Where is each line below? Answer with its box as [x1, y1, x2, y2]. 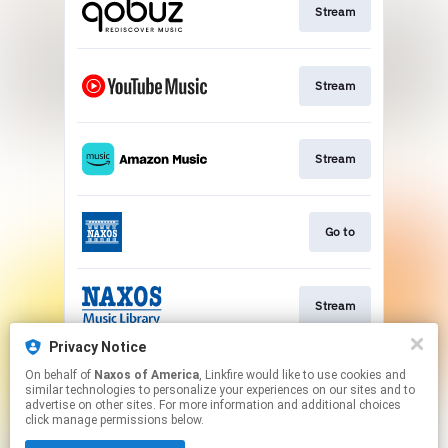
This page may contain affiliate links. [127, 427, 321, 443]
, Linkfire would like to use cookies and [199, 368, 246, 382]
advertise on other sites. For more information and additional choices [25, 398, 401, 412]
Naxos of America [94, 368, 199, 382]
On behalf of [25, 368, 94, 382]
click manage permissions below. [25, 413, 204, 427]
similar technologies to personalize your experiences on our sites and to [25, 383, 415, 397]
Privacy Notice [49, 339, 146, 355]
